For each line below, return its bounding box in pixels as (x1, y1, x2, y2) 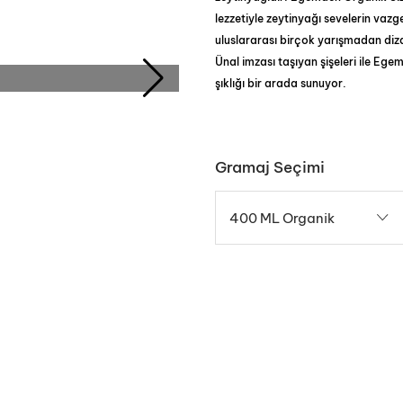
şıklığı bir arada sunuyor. (215, 76, 346, 90)
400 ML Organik (229, 209, 335, 227)
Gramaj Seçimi (215, 157, 325, 177)
